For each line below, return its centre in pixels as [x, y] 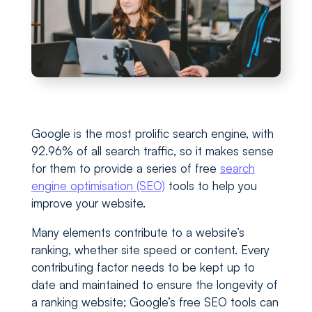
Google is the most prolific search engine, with [152, 134]
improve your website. [90, 203]
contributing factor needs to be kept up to [143, 267]
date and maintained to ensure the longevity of [154, 285]
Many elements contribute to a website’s [138, 233]
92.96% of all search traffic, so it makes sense [152, 151]
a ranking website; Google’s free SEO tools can [155, 302]
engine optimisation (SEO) [98, 186]
